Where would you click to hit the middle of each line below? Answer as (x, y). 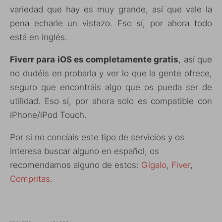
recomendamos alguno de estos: (76, 165)
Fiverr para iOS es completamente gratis (94, 60)
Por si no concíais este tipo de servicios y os (97, 138)
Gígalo (154, 165)
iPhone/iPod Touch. (48, 115)
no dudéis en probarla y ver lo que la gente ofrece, (111, 74)
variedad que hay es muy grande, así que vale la (111, 10)
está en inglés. (39, 37)
